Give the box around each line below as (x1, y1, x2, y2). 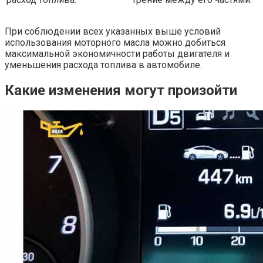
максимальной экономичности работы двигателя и (5, 48, 230, 59)
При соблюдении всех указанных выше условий (5, 26, 221, 37)
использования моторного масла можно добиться (5, 37, 225, 48)
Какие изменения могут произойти (5, 82, 237, 99)
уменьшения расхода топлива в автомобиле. (5, 59, 202, 70)
